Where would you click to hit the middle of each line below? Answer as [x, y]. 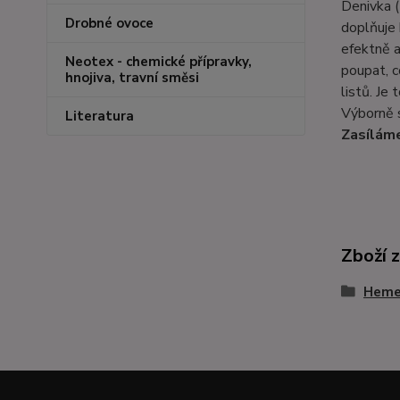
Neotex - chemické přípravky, [158, 62]
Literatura [100, 116]
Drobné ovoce [109, 23]
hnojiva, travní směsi [132, 78]
